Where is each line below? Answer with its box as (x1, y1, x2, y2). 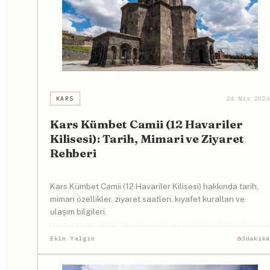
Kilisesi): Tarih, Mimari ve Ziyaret (49, 131, 244, 146)
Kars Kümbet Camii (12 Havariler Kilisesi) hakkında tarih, (49, 181, 259, 191)
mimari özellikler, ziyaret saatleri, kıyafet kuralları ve (49, 193, 245, 204)
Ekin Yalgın (49, 234, 95, 243)
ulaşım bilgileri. (49, 206, 107, 216)
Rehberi (49, 146, 97, 161)
